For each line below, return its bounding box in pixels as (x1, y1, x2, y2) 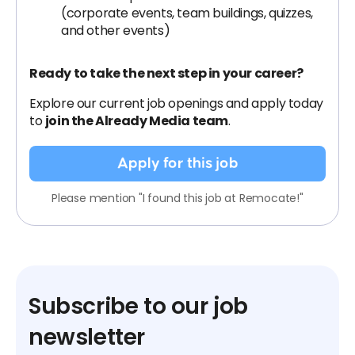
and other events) (61, 21, 170, 40)
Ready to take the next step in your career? (29, 64, 303, 82)
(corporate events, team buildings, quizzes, (61, 4, 313, 22)
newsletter (29, 322, 145, 353)
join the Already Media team (44, 112, 229, 130)
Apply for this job (116, 155, 239, 171)
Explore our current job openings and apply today (29, 94, 323, 113)
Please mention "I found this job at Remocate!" (52, 190, 303, 206)
